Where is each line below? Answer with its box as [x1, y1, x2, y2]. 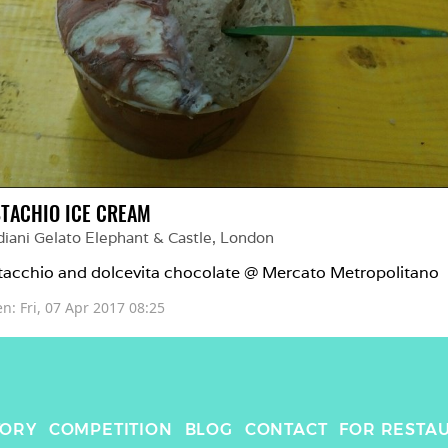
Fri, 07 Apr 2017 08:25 [20, 298, 165, 317]
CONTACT [244, 420, 328, 439]
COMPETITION [48, 420, 173, 439]
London [220, 228, 274, 247]
